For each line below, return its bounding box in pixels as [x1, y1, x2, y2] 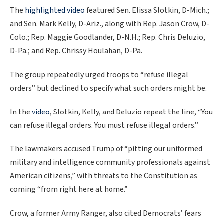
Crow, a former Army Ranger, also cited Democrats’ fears [10, 208, 201, 219]
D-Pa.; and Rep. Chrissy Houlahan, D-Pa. [10, 45, 142, 57]
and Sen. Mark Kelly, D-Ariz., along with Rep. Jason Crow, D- [10, 18, 209, 30]
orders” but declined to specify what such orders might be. [10, 83, 207, 94]
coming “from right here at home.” [10, 184, 128, 195]
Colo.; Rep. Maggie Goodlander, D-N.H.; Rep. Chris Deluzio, [10, 32, 205, 43]
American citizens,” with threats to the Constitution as [10, 170, 197, 182]
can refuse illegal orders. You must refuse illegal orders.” [10, 119, 198, 131]
